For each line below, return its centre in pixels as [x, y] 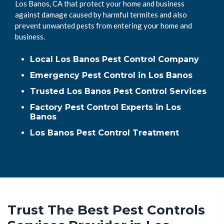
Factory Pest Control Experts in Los [105, 107]
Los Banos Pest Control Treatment [104, 132]
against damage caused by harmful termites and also [101, 14]
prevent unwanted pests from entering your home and [103, 25]
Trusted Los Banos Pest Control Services [118, 91]
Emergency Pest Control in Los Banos [111, 75]
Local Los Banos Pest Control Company [114, 59]
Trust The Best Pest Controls [106, 210]
